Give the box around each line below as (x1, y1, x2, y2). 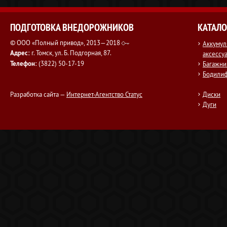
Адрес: (10, 49, 30, 57)
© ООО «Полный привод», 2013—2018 (10, 39, 122, 47)
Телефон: (10, 59, 37, 68)
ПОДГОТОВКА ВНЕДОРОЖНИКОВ (10, 21, 134, 34)
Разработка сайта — (10, 90, 66, 98)
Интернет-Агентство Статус (66, 90, 142, 98)
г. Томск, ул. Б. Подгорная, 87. (30, 49, 111, 57)
